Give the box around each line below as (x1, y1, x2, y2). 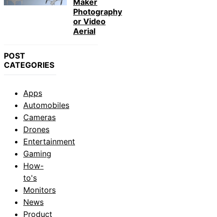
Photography (73, 7, 122, 17)
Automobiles (23, 100, 69, 110)
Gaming (23, 149, 51, 159)
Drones (23, 124, 49, 135)
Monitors (23, 185, 56, 195)
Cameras (23, 112, 56, 123)
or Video (73, 16, 106, 27)
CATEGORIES (4, 60, 54, 70)
